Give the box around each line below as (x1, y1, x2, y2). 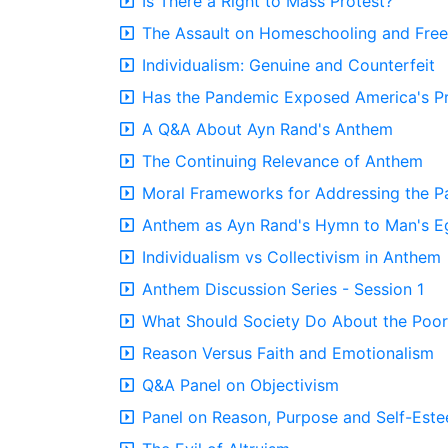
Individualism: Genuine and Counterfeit (142, 55, 435, 75)
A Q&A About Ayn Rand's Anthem (142, 119, 393, 139)
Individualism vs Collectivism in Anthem (142, 247, 441, 267)
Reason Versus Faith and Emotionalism (142, 343, 434, 363)
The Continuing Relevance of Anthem (142, 151, 423, 171)
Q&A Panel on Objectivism (142, 375, 339, 395)
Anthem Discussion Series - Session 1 (142, 279, 424, 299)
